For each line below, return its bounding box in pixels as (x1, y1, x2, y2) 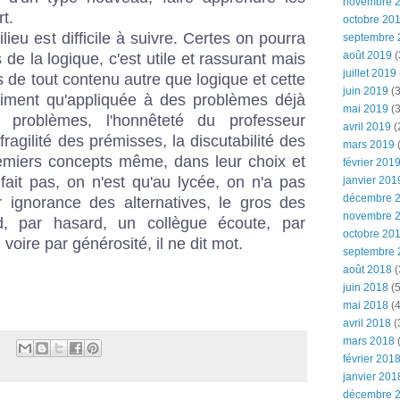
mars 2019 (343, 138, 395, 151)
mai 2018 (343, 299, 388, 312)
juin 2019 (343, 85, 388, 97)
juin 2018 (343, 281, 388, 294)
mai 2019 (343, 103, 388, 115)
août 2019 (343, 49, 392, 62)
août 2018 (343, 263, 392, 276)
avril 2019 (343, 121, 391, 133)
